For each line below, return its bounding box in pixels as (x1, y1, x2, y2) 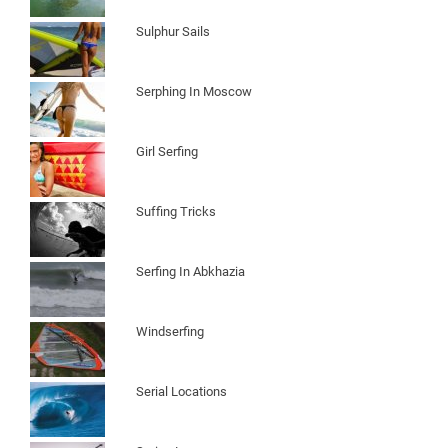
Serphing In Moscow (136, 83, 252, 99)
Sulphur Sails (136, 23, 210, 39)
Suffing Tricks (136, 203, 216, 219)
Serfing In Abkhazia (136, 263, 245, 279)
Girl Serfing (136, 143, 198, 159)
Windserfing (136, 323, 204, 339)
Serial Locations (136, 383, 227, 399)
